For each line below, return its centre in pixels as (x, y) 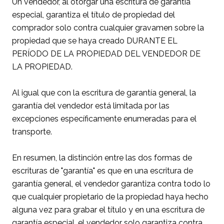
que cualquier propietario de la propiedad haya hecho (110, 197)
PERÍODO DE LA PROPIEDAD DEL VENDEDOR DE (106, 54)
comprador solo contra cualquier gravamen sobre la (108, 28)
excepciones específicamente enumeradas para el (104, 119)
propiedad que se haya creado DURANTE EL (95, 41)
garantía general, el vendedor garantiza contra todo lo (111, 184)
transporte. (32, 132)
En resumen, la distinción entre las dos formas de (102, 158)
